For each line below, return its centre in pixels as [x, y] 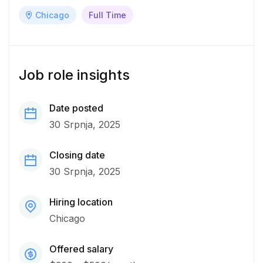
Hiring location [81, 202]
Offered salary [81, 249]
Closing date [77, 155]
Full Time [107, 15]
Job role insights [74, 75]
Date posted [76, 108]
